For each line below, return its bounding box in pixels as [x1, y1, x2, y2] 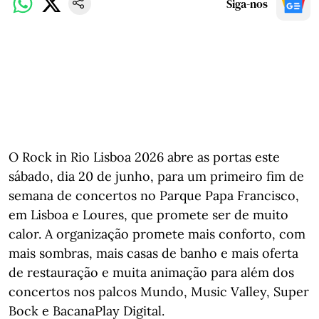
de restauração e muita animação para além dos [9, 263, 294, 281]
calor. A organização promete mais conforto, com [9, 225, 305, 242]
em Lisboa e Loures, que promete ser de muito [9, 206, 288, 223]
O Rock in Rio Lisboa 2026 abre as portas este [9, 148, 280, 165]
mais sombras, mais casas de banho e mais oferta [9, 244, 298, 261]
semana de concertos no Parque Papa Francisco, [9, 187, 299, 204]
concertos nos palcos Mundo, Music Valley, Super [9, 283, 309, 300]
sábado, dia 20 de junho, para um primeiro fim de [9, 167, 304, 184]
